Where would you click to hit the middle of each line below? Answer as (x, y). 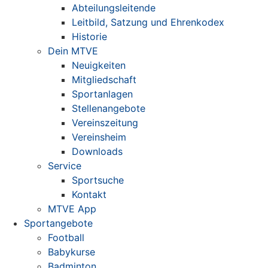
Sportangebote (58, 223)
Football (66, 237)
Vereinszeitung (105, 123)
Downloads (97, 151)
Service (65, 166)
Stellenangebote (109, 108)
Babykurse (71, 252)
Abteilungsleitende (114, 8)
